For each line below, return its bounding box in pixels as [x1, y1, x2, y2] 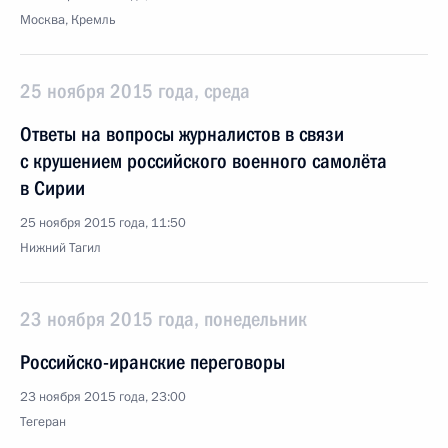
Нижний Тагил [20, 239, 101, 257]
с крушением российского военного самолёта [20, 149, 387, 173]
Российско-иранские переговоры [20, 350, 285, 374]
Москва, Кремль [20, 11, 116, 29]
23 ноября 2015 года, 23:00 [20, 388, 186, 406]
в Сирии [20, 176, 85, 200]
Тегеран [20, 413, 66, 431]
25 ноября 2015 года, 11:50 [20, 214, 186, 232]
